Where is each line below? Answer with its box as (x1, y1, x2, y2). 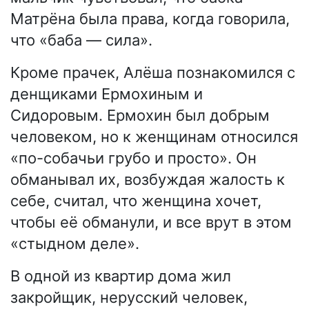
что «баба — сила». (10, 31, 152, 50)
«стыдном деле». (10, 235, 139, 253)
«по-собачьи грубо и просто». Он (10, 149, 257, 168)
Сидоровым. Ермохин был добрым (10, 106, 270, 125)
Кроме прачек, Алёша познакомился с (10, 63, 295, 82)
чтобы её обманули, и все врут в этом (10, 213, 292, 232)
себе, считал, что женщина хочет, (10, 192, 261, 210)
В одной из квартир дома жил (10, 267, 231, 286)
